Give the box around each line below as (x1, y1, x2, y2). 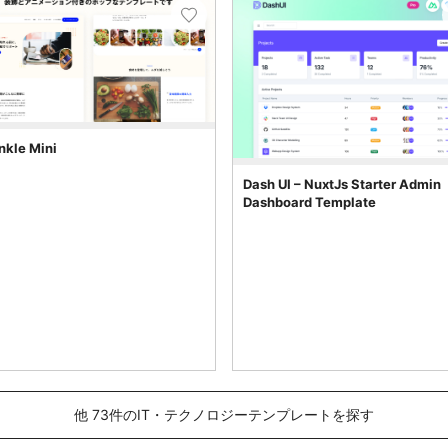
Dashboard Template (243, 193, 376, 210)
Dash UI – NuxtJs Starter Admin (243, 175, 441, 192)
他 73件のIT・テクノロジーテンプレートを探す (74, 405, 374, 423)
